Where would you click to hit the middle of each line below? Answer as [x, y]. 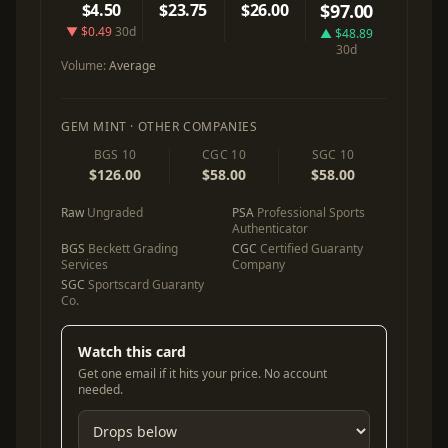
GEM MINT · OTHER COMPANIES [159, 126]
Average [132, 65]
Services [84, 264]
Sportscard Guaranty [144, 284]
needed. [100, 389]
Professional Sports [309, 212]
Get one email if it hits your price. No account [202, 373]
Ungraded [113, 212]
